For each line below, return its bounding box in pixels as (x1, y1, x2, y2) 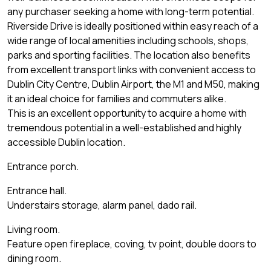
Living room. (7, 223, 60, 237)
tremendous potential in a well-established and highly (7, 121, 241, 135)
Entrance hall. (7, 184, 67, 198)
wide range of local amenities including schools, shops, (7, 34, 249, 48)
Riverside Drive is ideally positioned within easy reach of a (7, 19, 258, 33)
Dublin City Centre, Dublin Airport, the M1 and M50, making (7, 77, 260, 91)
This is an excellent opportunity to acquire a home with (7, 106, 247, 120)
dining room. (7, 252, 61, 266)
